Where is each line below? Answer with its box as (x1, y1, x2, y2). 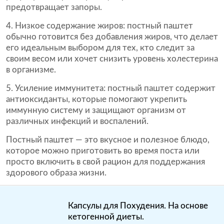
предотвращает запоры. (6, 3, 102, 11)
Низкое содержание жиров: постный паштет (15, 21, 193, 30)
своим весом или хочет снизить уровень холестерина (6, 54, 218, 63)
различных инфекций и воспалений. (6, 117, 148, 125)
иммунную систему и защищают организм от (6, 106, 186, 114)
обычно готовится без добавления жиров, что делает (6, 32, 218, 41)
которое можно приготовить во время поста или (6, 146, 199, 155)
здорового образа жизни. (6, 168, 106, 177)
